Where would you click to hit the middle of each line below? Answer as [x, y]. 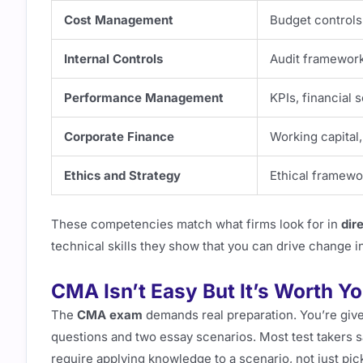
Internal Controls [113, 58]
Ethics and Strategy [122, 175]
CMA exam [110, 314]
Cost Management [119, 19]
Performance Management [144, 97]
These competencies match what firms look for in [196, 224]
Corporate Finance [119, 136]
